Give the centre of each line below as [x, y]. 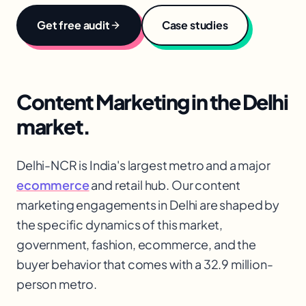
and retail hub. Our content [165, 185]
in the [215, 102]
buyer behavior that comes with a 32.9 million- [145, 264]
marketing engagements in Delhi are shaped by [148, 205]
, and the [232, 244]
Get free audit [73, 25]
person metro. [57, 284]
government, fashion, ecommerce [113, 244]
